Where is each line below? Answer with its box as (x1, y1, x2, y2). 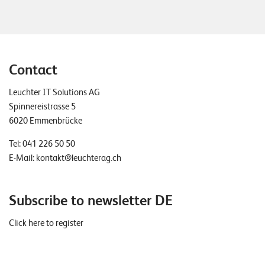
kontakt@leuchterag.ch (36, 153, 121, 164)
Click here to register (9, 218, 83, 229)
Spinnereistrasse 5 (9, 101, 76, 112)
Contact (9, 62, 57, 79)
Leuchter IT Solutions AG (9, 87, 100, 98)
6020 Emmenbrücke (9, 115, 82, 127)
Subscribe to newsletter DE (9, 192, 173, 209)
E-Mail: (9, 153, 36, 164)
